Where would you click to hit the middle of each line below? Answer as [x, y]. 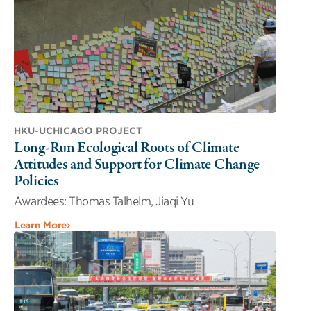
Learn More [41, 226]
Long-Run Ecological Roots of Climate [127, 148]
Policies [36, 182]
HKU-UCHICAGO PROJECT [78, 131]
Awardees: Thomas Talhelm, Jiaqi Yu [104, 202]
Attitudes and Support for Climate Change [137, 165]
